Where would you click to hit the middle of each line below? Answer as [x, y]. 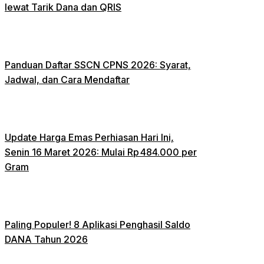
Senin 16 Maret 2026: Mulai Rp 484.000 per [101, 152]
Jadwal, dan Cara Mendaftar [67, 79]
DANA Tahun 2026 [46, 239]
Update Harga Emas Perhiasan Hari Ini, [89, 137]
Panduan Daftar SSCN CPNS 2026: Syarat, [98, 65]
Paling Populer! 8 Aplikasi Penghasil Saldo [98, 224]
